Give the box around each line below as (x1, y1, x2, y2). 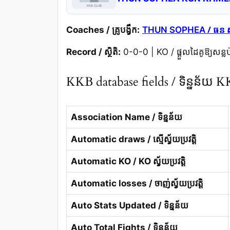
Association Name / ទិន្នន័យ (71, 111, 182, 122)
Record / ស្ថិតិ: (66, 46, 121, 57)
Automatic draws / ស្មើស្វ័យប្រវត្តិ (71, 133, 197, 144)
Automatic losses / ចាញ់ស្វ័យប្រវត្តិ (71, 178, 203, 188)
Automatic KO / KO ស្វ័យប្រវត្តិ (71, 156, 186, 166)
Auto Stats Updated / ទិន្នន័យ (71, 200, 188, 210)
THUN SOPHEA (142, 24, 207, 35)
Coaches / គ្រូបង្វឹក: (66, 24, 140, 35)
